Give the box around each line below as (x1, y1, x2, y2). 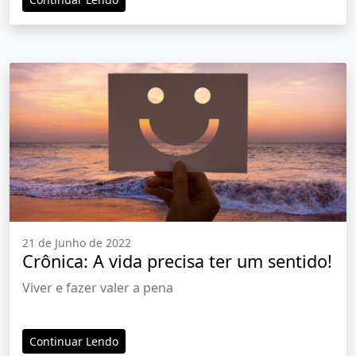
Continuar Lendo (29, 334, 118, 350)
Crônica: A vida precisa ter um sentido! (22, 250, 332, 273)
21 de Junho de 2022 (22, 235, 131, 251)
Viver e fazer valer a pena (22, 279, 173, 297)
